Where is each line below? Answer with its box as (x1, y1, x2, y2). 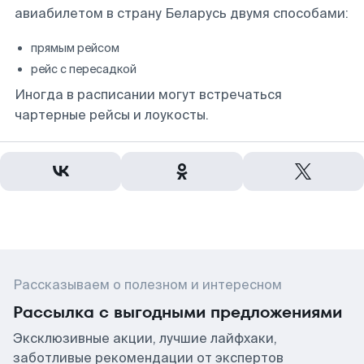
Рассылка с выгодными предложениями (13, 301, 342, 323)
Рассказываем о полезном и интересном (13, 276, 282, 293)
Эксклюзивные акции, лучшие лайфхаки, (13, 330, 277, 347)
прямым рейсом (31, 41, 119, 55)
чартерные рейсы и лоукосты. (15, 106, 209, 123)
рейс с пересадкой (31, 62, 136, 76)
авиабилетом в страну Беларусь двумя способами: (15, 5, 349, 22)
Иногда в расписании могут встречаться (15, 86, 282, 103)
